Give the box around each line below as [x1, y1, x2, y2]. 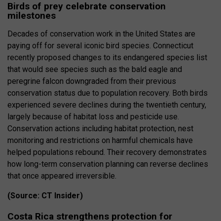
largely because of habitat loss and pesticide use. [7, 111, 179, 121]
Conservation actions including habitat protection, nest [7, 123, 193, 133]
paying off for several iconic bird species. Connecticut [7, 40, 193, 50]
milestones [7, 9, 56, 21]
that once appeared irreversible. [7, 171, 116, 181]
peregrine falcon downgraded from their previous [7, 76, 176, 86]
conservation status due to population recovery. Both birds [7, 88, 208, 98]
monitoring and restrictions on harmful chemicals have [7, 135, 193, 145]
